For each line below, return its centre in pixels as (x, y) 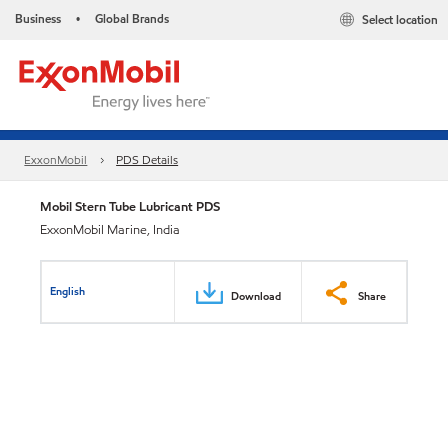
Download (256, 295)
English (68, 290)
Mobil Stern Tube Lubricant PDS (130, 206)
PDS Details (147, 160)
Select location (400, 20)
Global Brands (132, 18)
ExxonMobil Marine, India (110, 230)
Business (38, 18)
